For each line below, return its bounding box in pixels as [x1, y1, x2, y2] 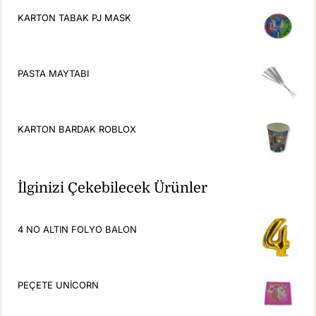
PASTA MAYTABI [18, 67, 90, 79]
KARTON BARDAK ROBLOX [18, 123, 137, 135]
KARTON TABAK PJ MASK [18, 11, 132, 23]
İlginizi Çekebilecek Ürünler [18, 179, 208, 196]
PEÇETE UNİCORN [18, 279, 99, 291]
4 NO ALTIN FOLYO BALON [18, 223, 138, 235]
